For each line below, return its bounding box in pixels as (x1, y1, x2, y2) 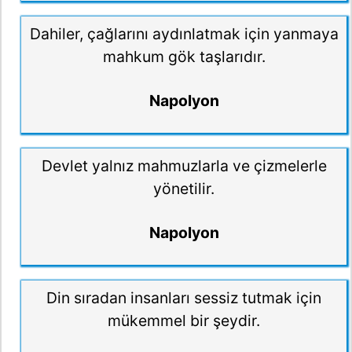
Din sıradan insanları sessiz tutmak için (46, 288, 321, 307)
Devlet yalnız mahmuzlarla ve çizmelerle (41, 156, 327, 175)
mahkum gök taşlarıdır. (102, 46, 266, 66)
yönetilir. (153, 178, 214, 198)
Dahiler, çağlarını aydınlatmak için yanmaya (29, 24, 339, 43)
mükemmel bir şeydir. (108, 310, 260, 330)
